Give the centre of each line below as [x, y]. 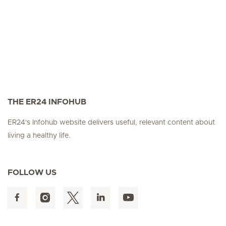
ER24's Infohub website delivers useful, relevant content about [111, 122]
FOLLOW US [32, 172]
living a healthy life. [39, 135]
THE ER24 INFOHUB [47, 102]
